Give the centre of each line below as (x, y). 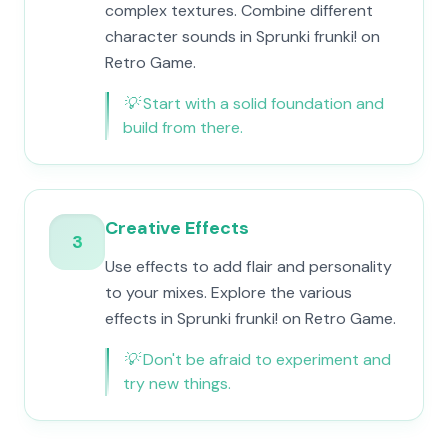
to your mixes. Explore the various (228, 292)
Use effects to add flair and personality (248, 266)
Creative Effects (177, 228)
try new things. (177, 383)
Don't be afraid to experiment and (267, 359)
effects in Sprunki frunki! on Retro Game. (250, 318)
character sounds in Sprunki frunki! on (242, 36)
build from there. (183, 127)
